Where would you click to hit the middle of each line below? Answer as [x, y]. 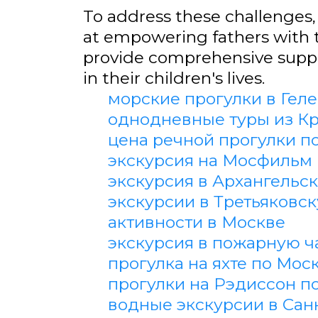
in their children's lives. [174, 78]
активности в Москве [196, 222]
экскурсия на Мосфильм [210, 160]
